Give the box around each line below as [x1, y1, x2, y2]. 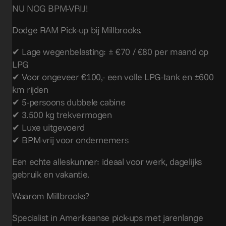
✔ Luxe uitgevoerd [12, 121, 85, 133]
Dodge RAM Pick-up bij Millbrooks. [12, 24, 142, 36]
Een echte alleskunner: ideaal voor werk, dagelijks [12, 155, 202, 167]
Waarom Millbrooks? [12, 190, 89, 202]
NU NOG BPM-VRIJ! [12, 2, 88, 14]
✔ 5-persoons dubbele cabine [12, 96, 126, 108]
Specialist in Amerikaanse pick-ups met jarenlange [12, 211, 203, 223]
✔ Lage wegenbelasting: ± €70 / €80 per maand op [12, 45, 209, 58]
